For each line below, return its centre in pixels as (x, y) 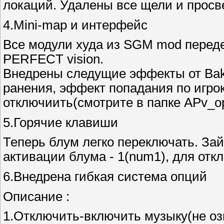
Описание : (36, 196)
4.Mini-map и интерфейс (75, 25)
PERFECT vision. (53, 59)
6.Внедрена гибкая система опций (105, 177)
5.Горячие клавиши (60, 122)
